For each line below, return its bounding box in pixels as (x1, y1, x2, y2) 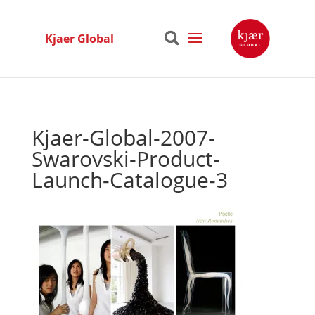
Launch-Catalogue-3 (31, 165, 228, 194)
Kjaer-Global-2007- (31, 123, 215, 152)
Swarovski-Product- (31, 144, 220, 173)
